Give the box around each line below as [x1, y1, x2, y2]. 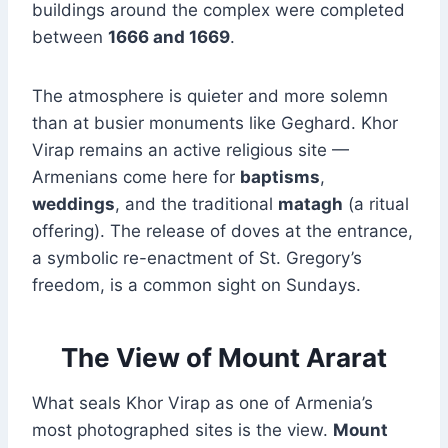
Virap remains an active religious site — [32, 140, 349, 161]
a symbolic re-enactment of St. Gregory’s [32, 248, 362, 269]
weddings [32, 194, 115, 215]
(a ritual [343, 194, 409, 215]
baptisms [240, 167, 320, 188]
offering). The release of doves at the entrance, [32, 221, 413, 242]
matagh [278, 194, 343, 215]
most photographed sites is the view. [32, 420, 333, 441]
